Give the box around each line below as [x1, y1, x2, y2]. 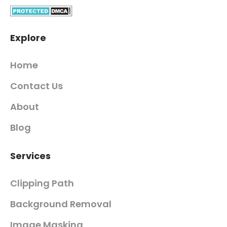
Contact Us [10, 79, 63, 92]
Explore [10, 31, 46, 44]
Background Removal [10, 197, 111, 210]
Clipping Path [10, 176, 74, 190]
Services [10, 149, 51, 162]
